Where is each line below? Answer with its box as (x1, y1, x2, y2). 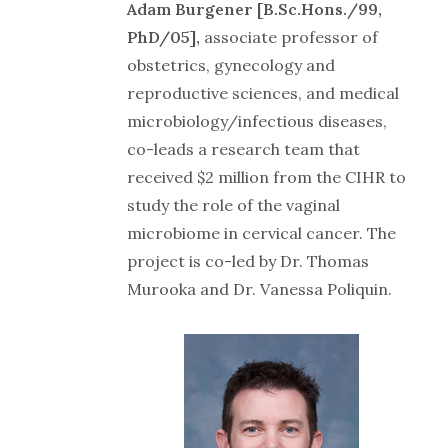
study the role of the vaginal (127, 195, 340, 216)
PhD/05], (127, 27, 204, 48)
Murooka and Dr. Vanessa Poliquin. (127, 279, 392, 300)
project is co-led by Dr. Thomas (127, 251, 369, 272)
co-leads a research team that (127, 139, 360, 160)
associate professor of (204, 27, 378, 48)
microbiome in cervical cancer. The (127, 223, 396, 244)
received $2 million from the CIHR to (127, 167, 406, 188)
